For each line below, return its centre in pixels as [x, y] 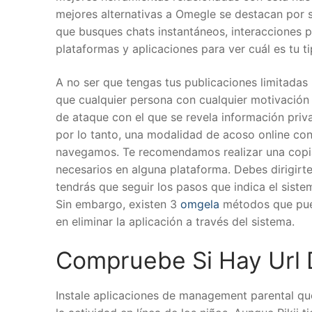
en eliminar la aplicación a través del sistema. [175, 222]
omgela [200, 204]
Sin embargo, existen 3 [118, 204]
